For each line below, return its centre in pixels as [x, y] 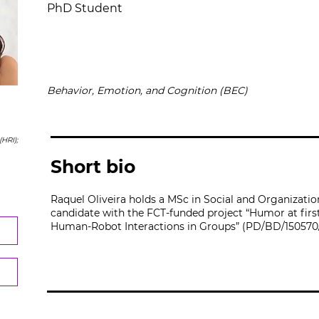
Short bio [93, 167]
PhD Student [85, 8]
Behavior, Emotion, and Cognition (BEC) [147, 90]
